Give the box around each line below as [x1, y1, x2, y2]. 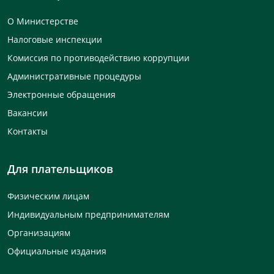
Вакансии [7, 107, 48, 119]
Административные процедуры [7, 70, 141, 82]
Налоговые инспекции [7, 34, 102, 45]
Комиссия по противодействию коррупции [7, 52, 190, 64]
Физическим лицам [7, 190, 89, 202]
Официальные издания [7, 245, 106, 257]
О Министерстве [7, 15, 78, 27]
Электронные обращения [7, 89, 116, 100]
